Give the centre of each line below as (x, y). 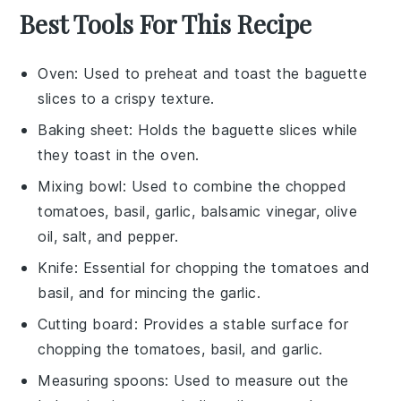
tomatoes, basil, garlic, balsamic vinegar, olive (198, 211)
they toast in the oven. (119, 154)
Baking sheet (84, 129)
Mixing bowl (80, 186)
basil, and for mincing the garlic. (149, 292)
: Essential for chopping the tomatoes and (222, 267)
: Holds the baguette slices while (243, 129)
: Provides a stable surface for (241, 324)
